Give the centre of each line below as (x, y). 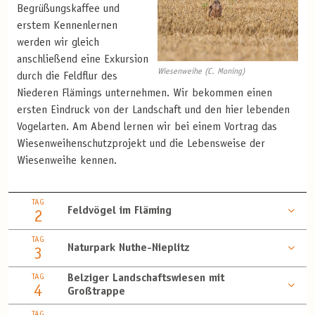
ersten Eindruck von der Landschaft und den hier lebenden (153, 111)
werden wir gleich (58, 43)
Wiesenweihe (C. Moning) (201, 71)
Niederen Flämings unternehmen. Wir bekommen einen (144, 94)
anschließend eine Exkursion (83, 60)
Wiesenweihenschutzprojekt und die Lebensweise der (141, 144)
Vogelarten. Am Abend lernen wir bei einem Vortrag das (147, 128)
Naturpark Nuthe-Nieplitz (129, 248)
